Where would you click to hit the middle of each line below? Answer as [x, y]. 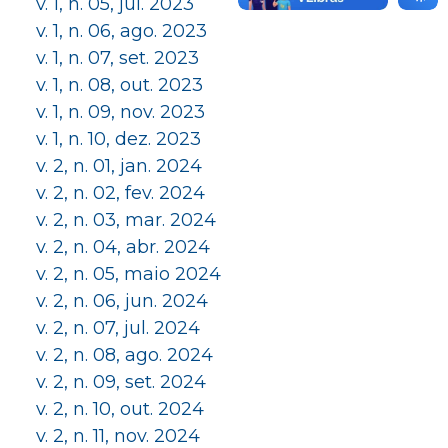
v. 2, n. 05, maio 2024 [128, 274]
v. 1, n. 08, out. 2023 [119, 85]
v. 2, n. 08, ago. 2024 [124, 355]
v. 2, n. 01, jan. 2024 [119, 166]
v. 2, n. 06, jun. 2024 [122, 301]
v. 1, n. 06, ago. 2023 [121, 31]
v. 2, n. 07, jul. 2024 [118, 328]
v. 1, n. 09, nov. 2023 [120, 112]
